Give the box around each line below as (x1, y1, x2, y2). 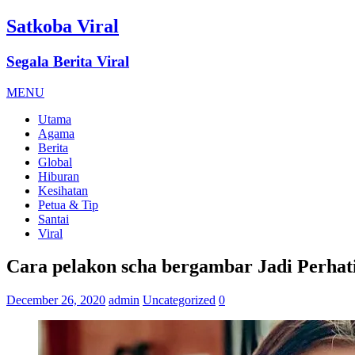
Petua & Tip (38, 197, 98, 212)
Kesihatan (38, 183, 88, 197)
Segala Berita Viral (6, 52, 129, 70)
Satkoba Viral (6, 15, 119, 36)
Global (38, 155, 72, 169)
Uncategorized (143, 293, 216, 307)
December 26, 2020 (6, 293, 105, 307)
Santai (38, 212, 69, 226)
